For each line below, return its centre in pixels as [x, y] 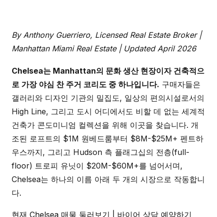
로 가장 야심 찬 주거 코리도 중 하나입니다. [85, 84]
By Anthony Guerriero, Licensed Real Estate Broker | [107, 35]
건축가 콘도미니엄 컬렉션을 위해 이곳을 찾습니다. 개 [105, 125]
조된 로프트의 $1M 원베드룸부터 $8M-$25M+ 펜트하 [108, 138]
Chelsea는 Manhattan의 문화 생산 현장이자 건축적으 [108, 70]
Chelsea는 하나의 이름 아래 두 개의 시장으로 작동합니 [108, 179]
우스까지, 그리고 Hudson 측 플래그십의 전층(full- [101, 152]
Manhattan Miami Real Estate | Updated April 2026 [104, 48]
